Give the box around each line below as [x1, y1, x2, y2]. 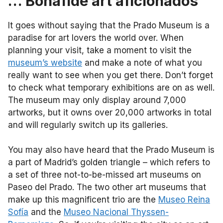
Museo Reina [158, 195, 210, 205]
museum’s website [8, 58, 82, 68]
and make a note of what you [82, 58, 202, 68]
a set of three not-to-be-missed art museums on [8, 170, 201, 180]
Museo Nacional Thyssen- [64, 207, 169, 217]
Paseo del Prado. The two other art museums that [8, 182, 206, 192]
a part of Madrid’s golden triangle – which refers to [8, 157, 210, 167]
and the [28, 207, 64, 217]
